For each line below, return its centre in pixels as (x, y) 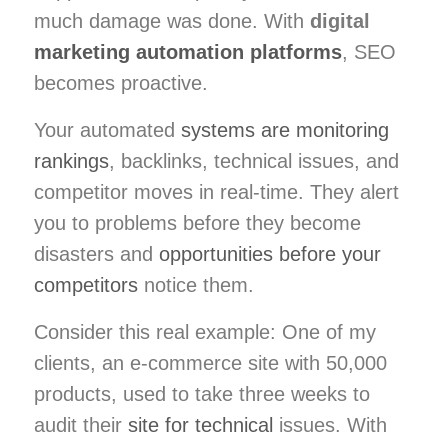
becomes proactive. (121, 82)
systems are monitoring (285, 129)
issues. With (330, 424)
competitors (86, 284)
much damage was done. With (172, 20)
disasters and (96, 253)
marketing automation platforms (188, 51)
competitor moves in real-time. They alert (216, 191)
